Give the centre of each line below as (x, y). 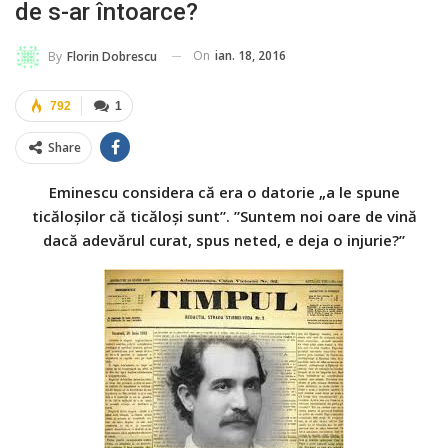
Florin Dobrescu (112, 56)
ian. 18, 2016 (250, 55)
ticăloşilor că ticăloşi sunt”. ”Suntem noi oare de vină (224, 215)
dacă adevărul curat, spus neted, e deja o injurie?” (224, 239)
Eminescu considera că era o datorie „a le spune (224, 191)
